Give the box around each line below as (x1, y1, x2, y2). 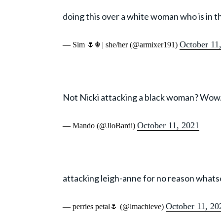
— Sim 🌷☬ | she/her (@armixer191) (63, 40, 180, 49)
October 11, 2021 (137, 120, 199, 131)
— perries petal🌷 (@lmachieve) (63, 202, 166, 211)
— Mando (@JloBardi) (63, 121, 137, 130)
